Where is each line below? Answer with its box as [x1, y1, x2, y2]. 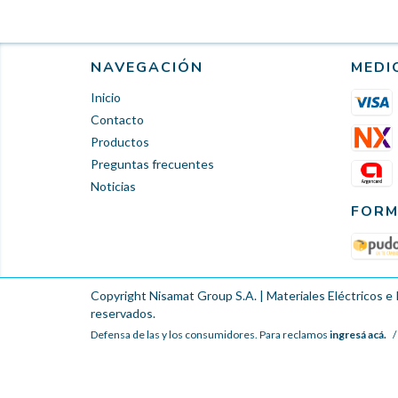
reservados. [91, 305, 155, 321]
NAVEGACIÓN [91, 57, 203, 77]
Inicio [91, 89, 121, 105]
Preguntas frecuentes [91, 155, 214, 171]
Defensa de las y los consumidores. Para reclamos [91, 327, 328, 341]
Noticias [91, 178, 136, 194]
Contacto [91, 111, 144, 127]
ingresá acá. [330, 327, 386, 341]
